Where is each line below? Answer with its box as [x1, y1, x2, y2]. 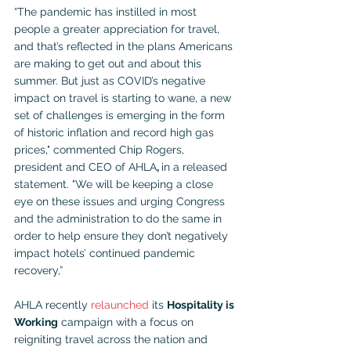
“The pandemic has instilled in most [14, 5, 200, 18]
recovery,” [14, 263, 66, 277]
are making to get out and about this [14, 56, 204, 70]
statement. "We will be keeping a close [14, 177, 216, 190]
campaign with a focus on [58, 315, 197, 328]
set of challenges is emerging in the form [14, 108, 228, 121]
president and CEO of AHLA [14, 160, 157, 173]
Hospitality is [167, 298, 237, 311]
